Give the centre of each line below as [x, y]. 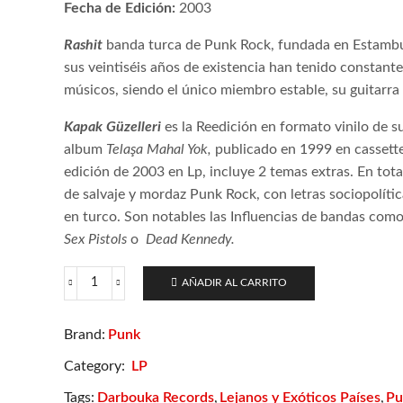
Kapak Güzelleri [114, 126]
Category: [96, 366]
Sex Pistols [97, 239]
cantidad [117, 363]
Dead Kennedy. [190, 239]
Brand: [85, 335]
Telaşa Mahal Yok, [161, 149]
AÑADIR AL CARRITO [234, 283]
